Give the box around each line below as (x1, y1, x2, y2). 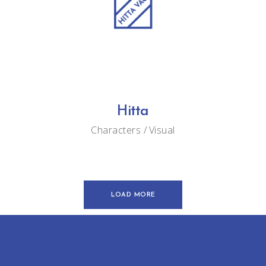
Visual (148, 123, 175, 137)
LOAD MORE (110, 191, 156, 198)
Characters (91, 123, 141, 137)
